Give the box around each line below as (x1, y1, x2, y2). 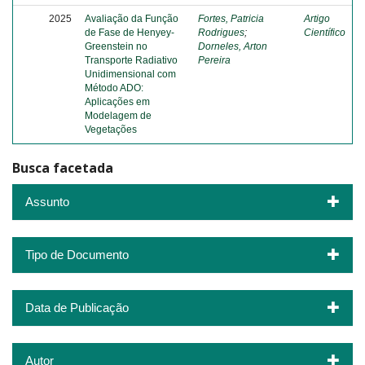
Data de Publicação (25, 300, 129, 314)
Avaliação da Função (85, 13, 178, 24)
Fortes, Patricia (198, 13, 264, 24)
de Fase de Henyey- (85, 27, 174, 38)
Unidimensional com (85, 68, 176, 80)
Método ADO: (85, 82, 143, 94)
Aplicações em (85, 96, 150, 108)
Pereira (198, 55, 231, 66)
